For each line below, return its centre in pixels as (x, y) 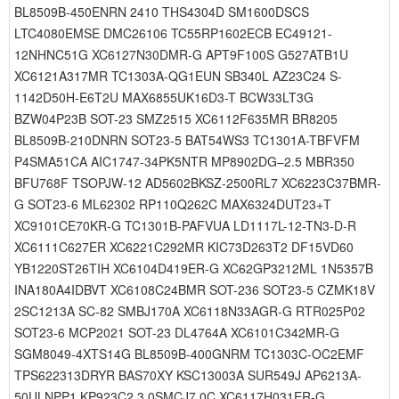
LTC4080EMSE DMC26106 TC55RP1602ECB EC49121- (173, 33)
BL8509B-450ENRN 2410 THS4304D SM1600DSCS (162, 12)
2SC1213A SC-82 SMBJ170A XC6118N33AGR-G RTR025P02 (190, 311)
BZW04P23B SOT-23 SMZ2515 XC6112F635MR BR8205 (176, 118)
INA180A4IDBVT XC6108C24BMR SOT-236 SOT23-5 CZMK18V (195, 289)
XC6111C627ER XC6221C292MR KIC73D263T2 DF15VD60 (184, 247)
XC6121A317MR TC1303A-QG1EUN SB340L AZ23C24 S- (178, 76)
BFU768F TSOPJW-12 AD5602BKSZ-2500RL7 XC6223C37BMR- (198, 183)
